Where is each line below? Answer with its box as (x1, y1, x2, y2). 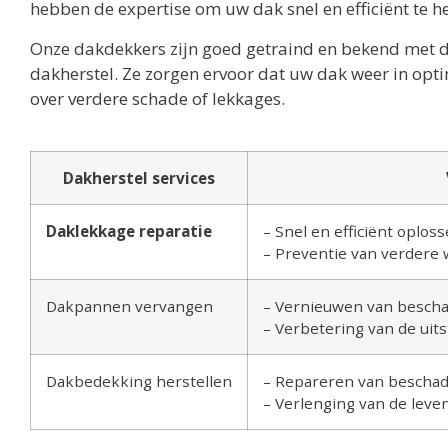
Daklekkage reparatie (46, 220, 212, 241)
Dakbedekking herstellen (46, 370, 232, 391)
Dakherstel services (63, 167, 215, 188)
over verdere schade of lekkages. (30, 86, 285, 110)
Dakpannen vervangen (46, 295, 213, 316)
